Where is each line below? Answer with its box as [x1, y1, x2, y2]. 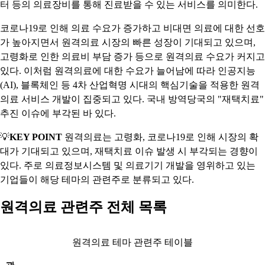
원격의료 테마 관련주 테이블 [72, 237, 193, 247]
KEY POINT [9, 132, 62, 142]
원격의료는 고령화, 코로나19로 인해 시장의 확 [62, 132, 258, 142]
